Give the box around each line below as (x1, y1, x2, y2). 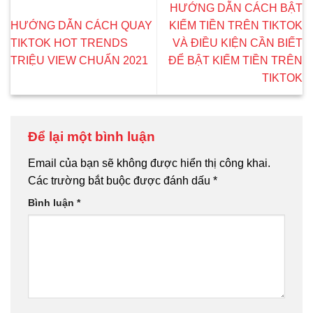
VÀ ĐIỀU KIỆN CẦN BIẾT (173, 36, 303, 49)
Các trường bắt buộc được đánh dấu (28, 174, 213, 187)
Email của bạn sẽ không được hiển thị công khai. (28, 156, 270, 169)
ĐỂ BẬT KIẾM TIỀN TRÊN (168, 54, 303, 66)
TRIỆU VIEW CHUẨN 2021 (10, 54, 148, 66)
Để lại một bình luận (28, 129, 159, 145)
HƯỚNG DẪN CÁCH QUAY (10, 19, 152, 31)
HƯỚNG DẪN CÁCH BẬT (170, 1, 303, 14)
